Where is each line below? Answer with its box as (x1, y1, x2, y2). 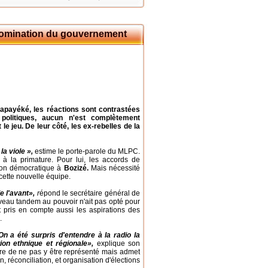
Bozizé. (63, 164, 89, 172)
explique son (93, 239, 141, 248)
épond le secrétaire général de (39, 189, 141, 197)
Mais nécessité (88, 164, 141, 172)
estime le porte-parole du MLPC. (33, 147, 140, 156)
